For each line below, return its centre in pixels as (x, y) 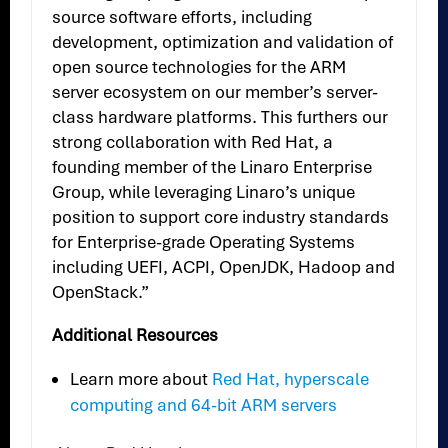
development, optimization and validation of (223, 42)
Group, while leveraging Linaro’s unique (204, 192)
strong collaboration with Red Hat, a (193, 142)
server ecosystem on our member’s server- (215, 92)
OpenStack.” (101, 292)
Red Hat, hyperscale (291, 379)
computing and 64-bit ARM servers (204, 405)
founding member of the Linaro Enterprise (212, 167)
